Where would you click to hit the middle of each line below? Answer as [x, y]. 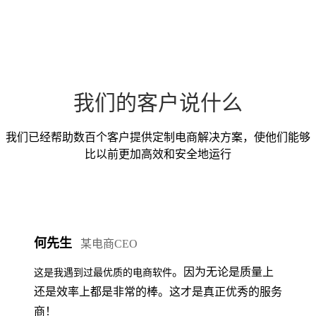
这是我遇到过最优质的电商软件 [103, 273]
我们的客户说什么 [158, 102]
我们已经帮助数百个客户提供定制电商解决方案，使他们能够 [158, 137]
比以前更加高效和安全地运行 [158, 154]
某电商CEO [109, 244]
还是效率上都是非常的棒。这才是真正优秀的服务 [158, 292]
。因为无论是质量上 [223, 272]
